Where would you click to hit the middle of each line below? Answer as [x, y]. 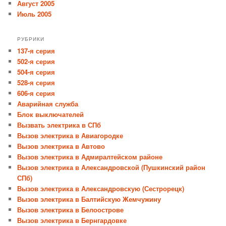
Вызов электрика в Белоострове [71, 210]
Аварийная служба [48, 104]
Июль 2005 [35, 14]
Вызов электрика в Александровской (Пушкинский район [111, 167]
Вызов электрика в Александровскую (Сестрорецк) [101, 189]
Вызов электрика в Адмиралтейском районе [90, 157]
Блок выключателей [51, 115]
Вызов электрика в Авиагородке [70, 136]
